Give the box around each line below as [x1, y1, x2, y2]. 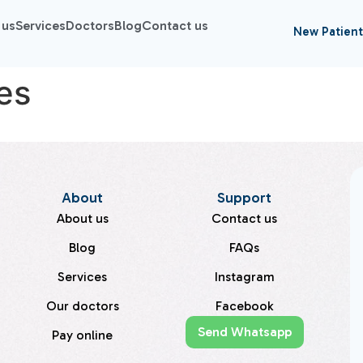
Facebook [216, 297, 274, 314]
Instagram [214, 268, 275, 284]
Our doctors [45, 297, 119, 314]
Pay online [52, 327, 113, 343]
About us [56, 210, 109, 226]
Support [217, 188, 272, 207]
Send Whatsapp [197, 323, 292, 340]
